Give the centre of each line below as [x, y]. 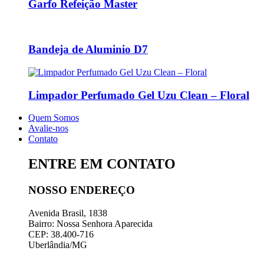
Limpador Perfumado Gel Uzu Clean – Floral [139, 95]
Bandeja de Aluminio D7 [88, 49]
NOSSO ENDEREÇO [82, 190]
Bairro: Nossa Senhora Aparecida [90, 223]
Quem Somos [54, 118]
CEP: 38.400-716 [61, 234]
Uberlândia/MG [58, 245]
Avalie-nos [48, 128]
